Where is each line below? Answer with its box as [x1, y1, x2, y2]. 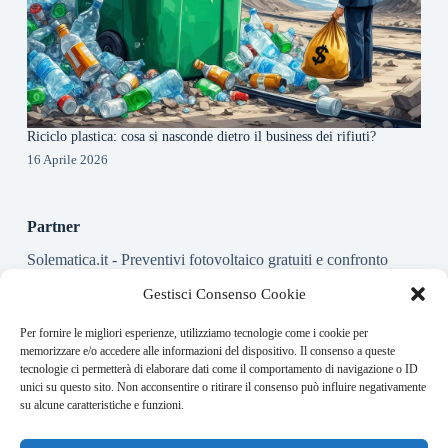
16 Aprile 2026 [26, 151, 108, 167]
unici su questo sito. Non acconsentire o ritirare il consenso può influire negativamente [20, 380, 426, 394]
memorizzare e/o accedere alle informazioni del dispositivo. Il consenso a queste [20, 344, 395, 358]
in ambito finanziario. [26, 386, 161, 403]
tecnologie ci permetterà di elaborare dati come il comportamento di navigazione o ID [20, 362, 418, 376]
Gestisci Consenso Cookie [142, 285, 306, 302]
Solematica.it [26, 250, 108, 268]
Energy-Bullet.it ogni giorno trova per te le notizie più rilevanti [26, 368, 420, 385]
